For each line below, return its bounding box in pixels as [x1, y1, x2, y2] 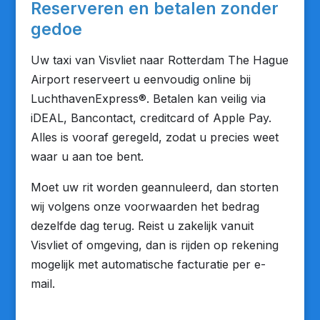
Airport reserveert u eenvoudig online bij [30, 72, 251, 86]
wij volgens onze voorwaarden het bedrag [30, 199, 259, 214]
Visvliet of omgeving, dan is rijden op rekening [30, 238, 279, 252]
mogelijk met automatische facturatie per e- [30, 257, 266, 271]
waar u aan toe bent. [30, 149, 144, 164]
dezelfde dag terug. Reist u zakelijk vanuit [30, 219, 254, 233]
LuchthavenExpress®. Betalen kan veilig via [30, 91, 266, 106]
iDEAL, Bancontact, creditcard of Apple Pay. [30, 111, 271, 125]
